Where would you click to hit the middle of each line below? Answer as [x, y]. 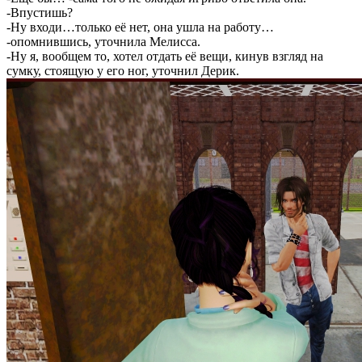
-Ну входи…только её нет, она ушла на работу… [140, 27]
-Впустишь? [40, 13]
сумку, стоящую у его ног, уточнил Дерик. [123, 71]
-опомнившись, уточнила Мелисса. [103, 42]
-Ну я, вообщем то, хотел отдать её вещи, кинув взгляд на [165, 56]
